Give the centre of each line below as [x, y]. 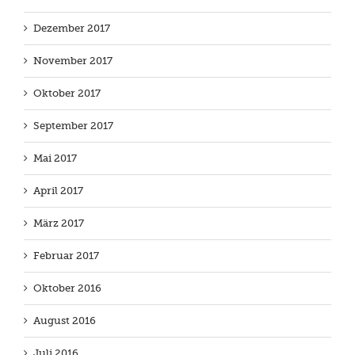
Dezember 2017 [72, 29]
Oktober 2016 [67, 288]
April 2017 [58, 191]
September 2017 [73, 126]
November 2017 [73, 61]
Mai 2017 [55, 158]
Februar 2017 [66, 256]
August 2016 [65, 321]
